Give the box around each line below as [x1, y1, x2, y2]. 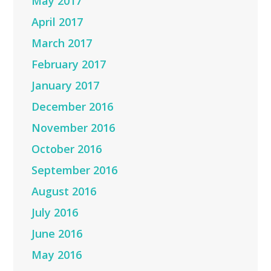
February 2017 [31, 56, 106, 71]
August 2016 [31, 183, 97, 198]
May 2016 [31, 247, 82, 262]
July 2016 [31, 204, 79, 220]
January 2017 [31, 77, 100, 93]
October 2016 [31, 141, 102, 156]
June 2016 [31, 226, 83, 241]
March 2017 [31, 35, 93, 50]
